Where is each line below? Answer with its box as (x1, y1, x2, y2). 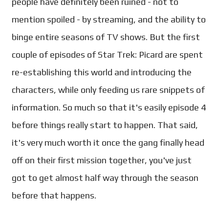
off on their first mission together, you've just (12, 154, 192, 165)
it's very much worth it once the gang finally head (12, 137, 204, 148)
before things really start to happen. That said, (12, 119, 198, 130)
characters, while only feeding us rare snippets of (12, 84, 205, 95)
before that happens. (12, 190, 96, 200)
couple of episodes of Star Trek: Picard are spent (12, 49, 203, 60)
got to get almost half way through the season (12, 172, 198, 183)
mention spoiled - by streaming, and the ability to (12, 14, 206, 24)
